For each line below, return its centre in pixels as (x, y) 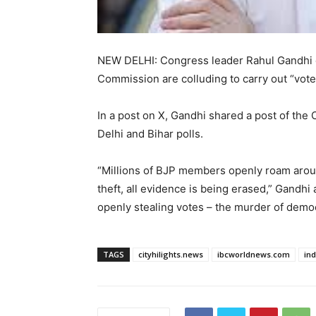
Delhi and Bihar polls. (150, 133)
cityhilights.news (171, 254)
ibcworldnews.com (254, 254)
